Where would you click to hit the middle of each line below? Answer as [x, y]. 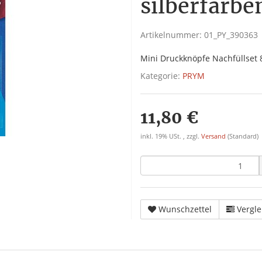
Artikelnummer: [172, 35]
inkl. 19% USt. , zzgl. [171, 136]
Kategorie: [161, 76]
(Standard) [243, 136]
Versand [214, 136]
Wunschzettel [185, 209]
